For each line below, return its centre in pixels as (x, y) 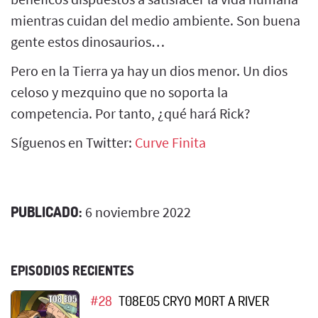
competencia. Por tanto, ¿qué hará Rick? (131, 113)
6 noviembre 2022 (137, 212)
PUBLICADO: (46, 211)
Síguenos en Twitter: (73, 142)
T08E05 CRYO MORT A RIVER (193, 300)
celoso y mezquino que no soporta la (119, 92)
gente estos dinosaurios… (88, 41)
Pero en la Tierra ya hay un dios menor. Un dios (149, 70)
